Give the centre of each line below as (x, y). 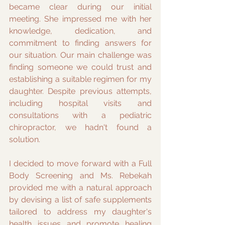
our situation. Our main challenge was (80, 55)
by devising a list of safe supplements (80, 200)
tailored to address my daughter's (80, 212)
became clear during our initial (80, 7)
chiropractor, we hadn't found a (80, 127)
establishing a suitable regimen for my (80, 79)
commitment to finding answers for (80, 43)
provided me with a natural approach (80, 188)
